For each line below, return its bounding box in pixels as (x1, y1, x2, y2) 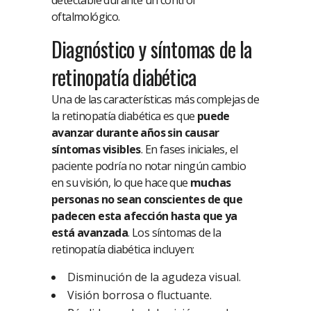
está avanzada (51, 225, 128, 241)
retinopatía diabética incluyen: (51, 242, 194, 258)
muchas (190, 175, 231, 191)
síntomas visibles (51, 142, 141, 158)
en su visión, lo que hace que (51, 175, 190, 191)
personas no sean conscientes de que (51, 192, 242, 208)
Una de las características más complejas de (51, 92, 260, 108)
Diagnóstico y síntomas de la (51, 33, 252, 65)
